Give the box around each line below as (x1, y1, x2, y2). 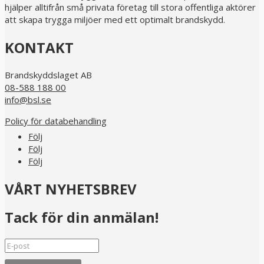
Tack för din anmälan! (5, 207, 159, 227)
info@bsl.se (5, 93, 51, 105)
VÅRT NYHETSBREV (5, 179, 137, 199)
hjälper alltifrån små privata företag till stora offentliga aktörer (5, 1, 256, 14)
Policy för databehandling (5, 114, 107, 127)
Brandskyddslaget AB (5, 68, 92, 81)
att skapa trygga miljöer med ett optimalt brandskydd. (5, 14, 225, 26)
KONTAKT (5, 37, 74, 57)
